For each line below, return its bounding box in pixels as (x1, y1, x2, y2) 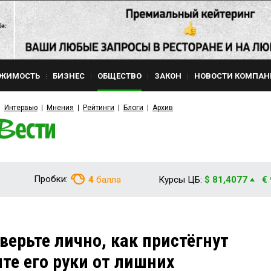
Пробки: (34, 174, 68, 184)
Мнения (47, 103, 74, 112)
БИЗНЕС (53, 71, 85, 80)
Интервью (4, 103, 38, 112)
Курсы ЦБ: (158, 174, 202, 185)
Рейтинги (83, 103, 114, 112)
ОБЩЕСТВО (97, 71, 142, 80)
